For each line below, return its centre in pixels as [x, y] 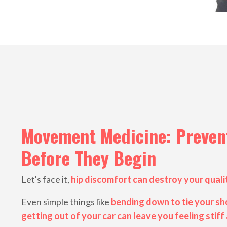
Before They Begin [89, 158]
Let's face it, [46, 180]
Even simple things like [66, 202]
